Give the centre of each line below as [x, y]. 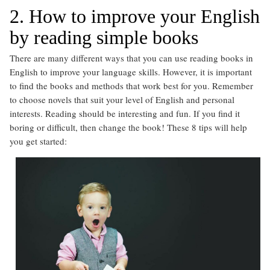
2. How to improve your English [135, 17]
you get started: [38, 141]
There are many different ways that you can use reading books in [131, 58]
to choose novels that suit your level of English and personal [122, 100]
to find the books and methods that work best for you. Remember [131, 86]
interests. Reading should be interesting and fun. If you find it [125, 114]
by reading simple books [104, 38]
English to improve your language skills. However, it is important [131, 72]
